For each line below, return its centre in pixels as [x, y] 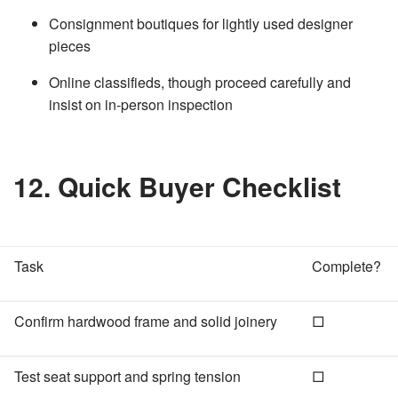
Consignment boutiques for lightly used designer [201, 24]
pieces [70, 46]
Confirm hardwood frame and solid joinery [146, 321]
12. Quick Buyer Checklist [177, 186]
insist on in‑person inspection [141, 104]
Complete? [346, 266]
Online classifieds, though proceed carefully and [200, 82]
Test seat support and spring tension [127, 376]
